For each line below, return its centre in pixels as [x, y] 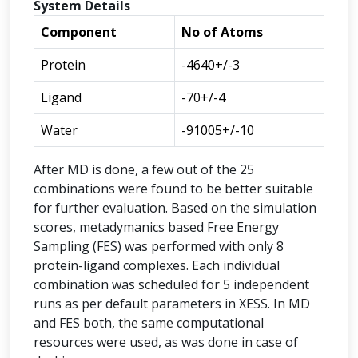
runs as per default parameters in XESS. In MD [172, 304]
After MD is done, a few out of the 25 [144, 169]
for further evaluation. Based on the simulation [175, 208]
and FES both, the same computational [149, 323]
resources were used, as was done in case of [166, 342]
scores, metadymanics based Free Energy [156, 227]
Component [79, 32]
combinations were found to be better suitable [173, 189]
